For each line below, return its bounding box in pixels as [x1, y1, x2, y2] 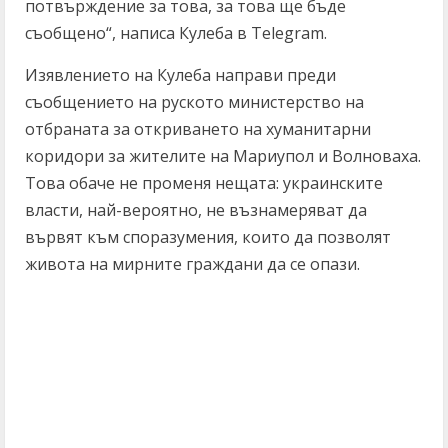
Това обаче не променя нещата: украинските [25, 172, 383, 194]
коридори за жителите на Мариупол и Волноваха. [25, 145, 421, 167]
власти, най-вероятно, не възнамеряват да [25, 199, 367, 221]
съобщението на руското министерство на [25, 91, 364, 113]
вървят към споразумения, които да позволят [25, 226, 391, 248]
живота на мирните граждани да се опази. [25, 253, 360, 275]
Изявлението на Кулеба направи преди [25, 64, 336, 86]
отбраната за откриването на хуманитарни [25, 118, 371, 140]
